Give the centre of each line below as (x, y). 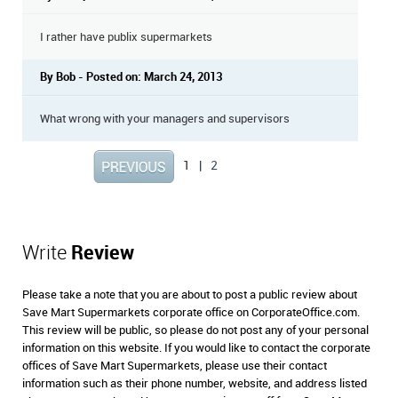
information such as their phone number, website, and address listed (195, 384)
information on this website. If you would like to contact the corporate (196, 348)
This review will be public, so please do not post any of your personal (195, 330)
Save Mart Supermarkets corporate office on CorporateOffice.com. (191, 313)
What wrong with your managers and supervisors (165, 119)
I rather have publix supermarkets (126, 37)
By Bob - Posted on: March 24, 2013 (131, 77)
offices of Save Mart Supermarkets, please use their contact (175, 366)
